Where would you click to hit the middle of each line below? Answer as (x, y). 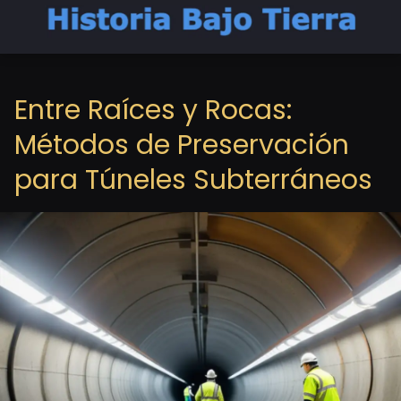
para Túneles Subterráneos (193, 180)
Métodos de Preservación (182, 145)
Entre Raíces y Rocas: (153, 110)
